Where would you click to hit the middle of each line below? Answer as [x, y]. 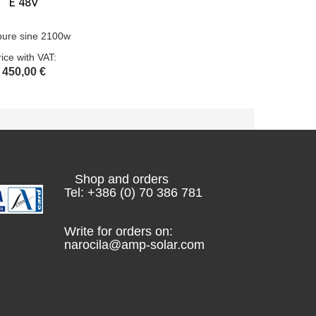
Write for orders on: [119, 231]
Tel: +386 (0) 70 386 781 [133, 193]
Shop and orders [116, 179]
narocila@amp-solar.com [134, 245]
